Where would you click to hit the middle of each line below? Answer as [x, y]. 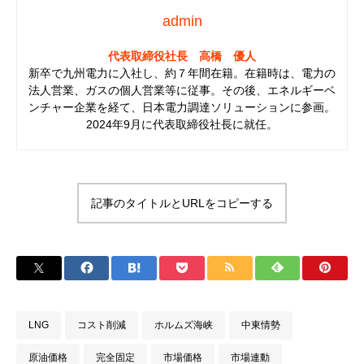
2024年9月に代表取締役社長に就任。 [182, 124]
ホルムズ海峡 [184, 325]
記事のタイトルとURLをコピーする [182, 203]
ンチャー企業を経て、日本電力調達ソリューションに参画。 [182, 107]
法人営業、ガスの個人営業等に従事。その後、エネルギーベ [182, 90]
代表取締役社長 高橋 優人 [182, 56]
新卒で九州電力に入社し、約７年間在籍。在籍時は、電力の [182, 73]
